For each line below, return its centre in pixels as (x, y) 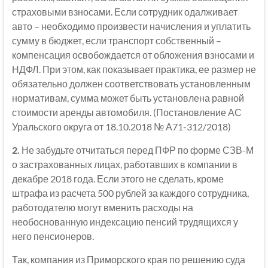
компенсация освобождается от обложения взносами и (133, 54)
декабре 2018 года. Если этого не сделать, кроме (118, 178)
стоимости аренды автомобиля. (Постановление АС (127, 112)
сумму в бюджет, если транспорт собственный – (116, 40)
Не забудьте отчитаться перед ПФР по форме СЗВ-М (136, 150)
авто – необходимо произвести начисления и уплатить (131, 26)
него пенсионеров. (53, 236)
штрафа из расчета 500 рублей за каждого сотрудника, (130, 193)
